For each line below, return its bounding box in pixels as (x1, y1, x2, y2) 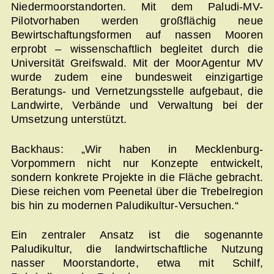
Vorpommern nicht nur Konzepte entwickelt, (11, 157, 263, 169)
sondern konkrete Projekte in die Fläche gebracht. (11, 171, 263, 183)
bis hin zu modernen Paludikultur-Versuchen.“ (11, 199, 239, 212)
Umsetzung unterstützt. (11, 113, 127, 126)
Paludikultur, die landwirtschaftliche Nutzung (11, 243, 263, 256)
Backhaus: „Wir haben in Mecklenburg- (11, 143, 263, 155)
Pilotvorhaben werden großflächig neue (11, 15, 263, 28)
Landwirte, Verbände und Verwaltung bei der (11, 99, 263, 112)
